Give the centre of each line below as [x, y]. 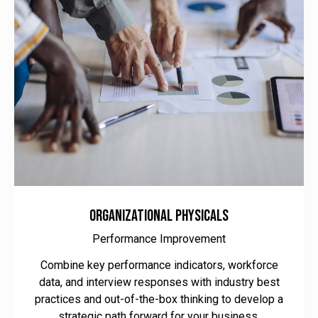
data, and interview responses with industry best [159, 283]
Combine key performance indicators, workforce [159, 265]
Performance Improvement [159, 239]
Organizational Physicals [159, 216]
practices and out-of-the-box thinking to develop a [159, 300]
